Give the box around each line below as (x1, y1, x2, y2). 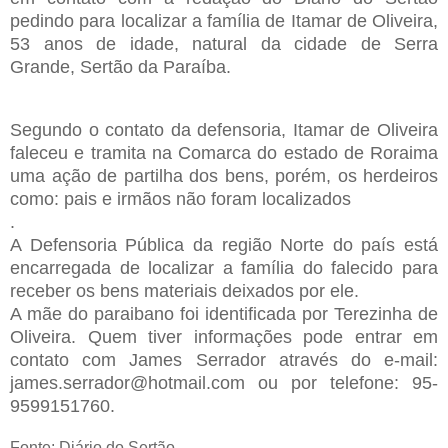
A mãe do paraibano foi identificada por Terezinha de (10, 304, 438, 325)
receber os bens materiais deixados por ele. (10, 281, 359, 302)
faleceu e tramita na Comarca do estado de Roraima (10, 143, 438, 164)
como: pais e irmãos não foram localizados (10, 189, 351, 210)
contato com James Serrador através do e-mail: (10, 350, 438, 371)
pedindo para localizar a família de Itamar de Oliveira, (10, 11, 438, 32)
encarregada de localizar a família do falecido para (10, 258, 438, 279)
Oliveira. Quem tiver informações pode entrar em (10, 327, 438, 348)
